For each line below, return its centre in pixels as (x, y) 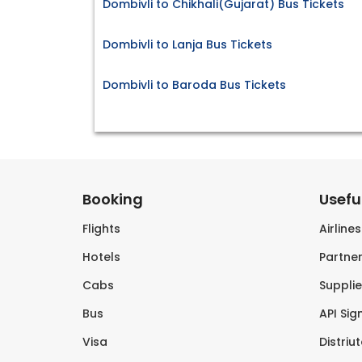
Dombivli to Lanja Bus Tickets (187, 45)
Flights (101, 229)
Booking (113, 200)
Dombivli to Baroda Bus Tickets (194, 85)
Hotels (101, 257)
